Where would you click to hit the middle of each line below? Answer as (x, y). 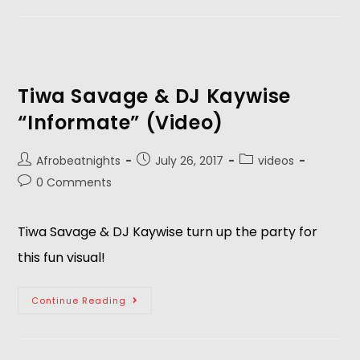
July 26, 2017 (190, 161)
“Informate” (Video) (121, 123)
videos (276, 161)
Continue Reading (79, 301)
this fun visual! (63, 258)
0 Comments (74, 182)
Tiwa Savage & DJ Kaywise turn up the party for (168, 232)
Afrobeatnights (79, 161)
